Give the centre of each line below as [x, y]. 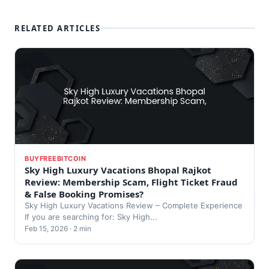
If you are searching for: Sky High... [91, 217]
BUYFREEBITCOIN [55, 159]
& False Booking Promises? [84, 194]
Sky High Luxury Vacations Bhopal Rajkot [118, 170]
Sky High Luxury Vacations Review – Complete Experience [134, 205]
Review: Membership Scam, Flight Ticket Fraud [131, 182]
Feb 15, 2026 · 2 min [58, 228]
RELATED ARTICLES [57, 28]
